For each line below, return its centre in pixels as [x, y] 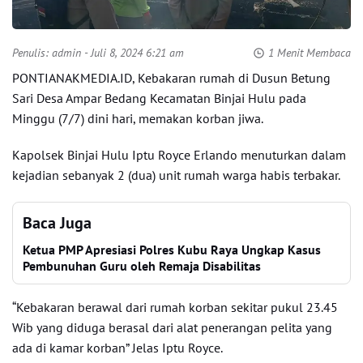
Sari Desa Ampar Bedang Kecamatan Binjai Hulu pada [159, 98]
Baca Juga [57, 223]
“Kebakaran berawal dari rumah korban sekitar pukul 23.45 [175, 307]
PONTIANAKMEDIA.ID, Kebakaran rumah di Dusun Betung [171, 78]
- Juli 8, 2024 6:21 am [132, 53]
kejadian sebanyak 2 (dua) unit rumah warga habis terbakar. [176, 175]
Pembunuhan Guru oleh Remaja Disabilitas [142, 266]
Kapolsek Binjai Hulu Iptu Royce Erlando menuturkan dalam [179, 155]
